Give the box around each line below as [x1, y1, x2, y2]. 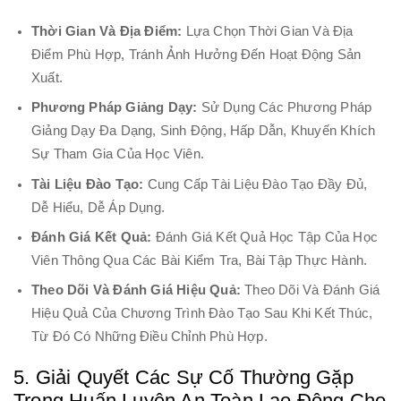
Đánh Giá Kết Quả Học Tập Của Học [151, 229, 379, 244]
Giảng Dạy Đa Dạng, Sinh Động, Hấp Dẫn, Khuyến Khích [31, 124, 376, 139]
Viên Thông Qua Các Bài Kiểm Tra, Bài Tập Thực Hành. [31, 252, 368, 268]
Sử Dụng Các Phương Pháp [197, 100, 372, 115]
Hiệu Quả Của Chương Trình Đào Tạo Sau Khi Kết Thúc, [31, 306, 373, 321]
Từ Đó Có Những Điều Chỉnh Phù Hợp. [31, 329, 268, 345]
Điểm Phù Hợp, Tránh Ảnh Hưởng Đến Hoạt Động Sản [31, 47, 362, 62]
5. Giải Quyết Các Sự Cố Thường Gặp [13, 366, 354, 389]
